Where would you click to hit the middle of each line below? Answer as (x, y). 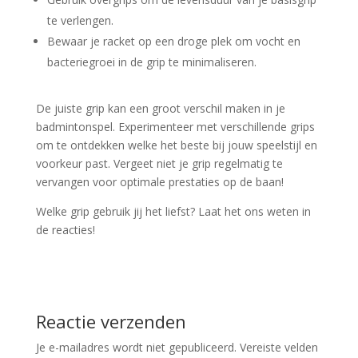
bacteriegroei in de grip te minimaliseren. (151, 62)
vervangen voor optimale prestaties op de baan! (159, 182)
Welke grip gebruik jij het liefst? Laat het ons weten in (173, 212)
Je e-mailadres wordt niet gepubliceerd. (136, 348)
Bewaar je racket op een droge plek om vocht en (173, 42)
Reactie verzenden (111, 322)
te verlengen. (80, 21)
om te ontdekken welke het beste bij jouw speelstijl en (176, 145)
